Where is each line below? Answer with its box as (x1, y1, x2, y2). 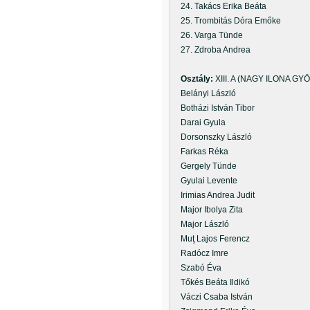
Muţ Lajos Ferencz (172, 234, 250, 244)
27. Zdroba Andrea (172, 45, 250, 55)
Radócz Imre (172, 248, 228, 258)
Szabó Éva (172, 263, 221, 273)
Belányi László (172, 89, 236, 98)
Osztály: (181, 74, 215, 84)
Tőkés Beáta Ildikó (172, 277, 250, 287)
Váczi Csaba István (172, 292, 253, 302)
